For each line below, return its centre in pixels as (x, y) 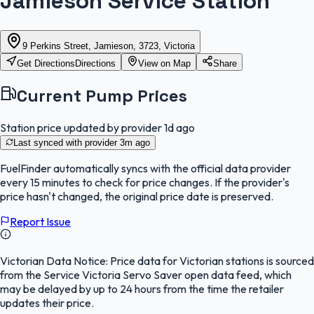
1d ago (179, 127)
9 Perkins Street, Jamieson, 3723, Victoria (109, 46)
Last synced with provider (67, 142)
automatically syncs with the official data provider (171, 168)
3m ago (135, 142)
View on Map (164, 63)
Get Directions (46, 63)
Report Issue (40, 221)
